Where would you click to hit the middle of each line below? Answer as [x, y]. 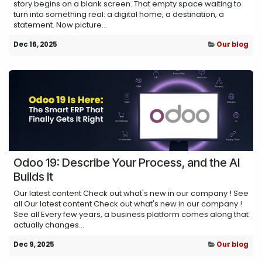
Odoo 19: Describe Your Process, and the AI [127, 162]
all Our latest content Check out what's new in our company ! [128, 204]
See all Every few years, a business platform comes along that [131, 214]
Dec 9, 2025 [34, 244]
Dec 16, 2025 [35, 44]
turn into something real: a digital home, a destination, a [119, 14]
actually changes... [49, 225]
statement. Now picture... [60, 25]
